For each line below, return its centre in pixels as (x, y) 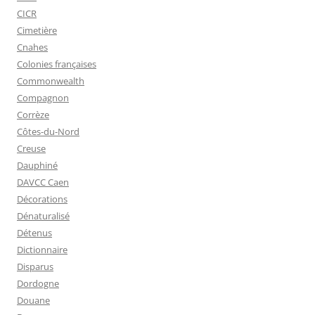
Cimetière (37, 31)
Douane (33, 301)
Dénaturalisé (43, 216)
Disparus (35, 267)
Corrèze (33, 115)
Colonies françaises (57, 64)
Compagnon (43, 98)
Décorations (42, 199)
